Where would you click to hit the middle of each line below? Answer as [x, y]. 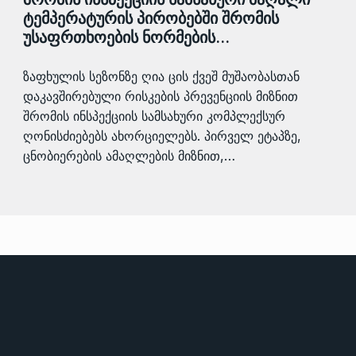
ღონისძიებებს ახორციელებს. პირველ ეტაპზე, [162, 136]
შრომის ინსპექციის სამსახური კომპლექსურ [154, 116]
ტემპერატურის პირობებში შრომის [151, 19]
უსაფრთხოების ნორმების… [126, 38]
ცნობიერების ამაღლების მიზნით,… [129, 156]
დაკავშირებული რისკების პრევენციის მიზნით [161, 97]
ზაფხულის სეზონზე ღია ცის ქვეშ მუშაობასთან [161, 77]
